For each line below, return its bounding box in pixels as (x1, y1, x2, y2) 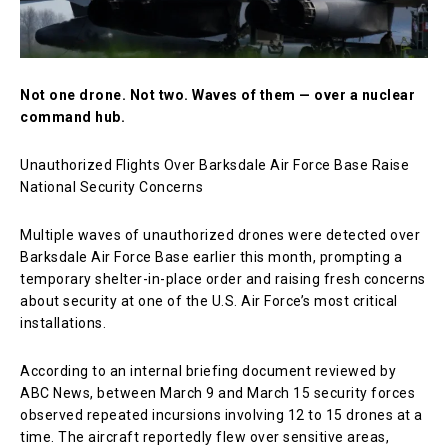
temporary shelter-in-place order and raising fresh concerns (20, 270, 426, 287)
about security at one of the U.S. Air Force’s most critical (20, 292, 398, 309)
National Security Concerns (20, 178, 203, 195)
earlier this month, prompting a (189, 248, 402, 265)
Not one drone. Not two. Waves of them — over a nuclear (20, 86, 415, 103)
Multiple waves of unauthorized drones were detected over (20, 226, 420, 243)
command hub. (20, 108, 125, 125)
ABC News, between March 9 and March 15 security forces (20, 384, 415, 401)
